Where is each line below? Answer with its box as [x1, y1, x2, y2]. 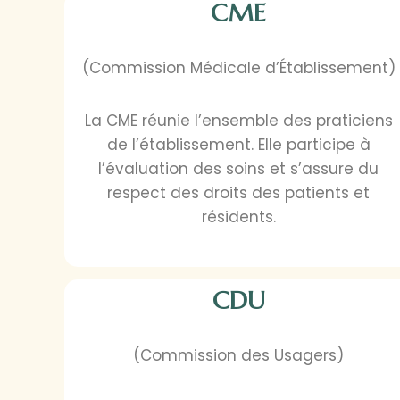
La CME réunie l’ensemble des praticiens [84, 110, 393, 132]
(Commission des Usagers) [133, 345, 345, 367]
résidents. [201, 206, 276, 229]
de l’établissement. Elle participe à [106, 134, 371, 156]
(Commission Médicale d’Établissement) [81, 57, 396, 79]
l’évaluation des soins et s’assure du [98, 158, 379, 180]
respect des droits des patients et [107, 182, 371, 204]
